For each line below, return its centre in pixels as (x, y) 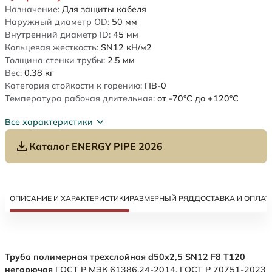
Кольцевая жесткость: (52, 48)
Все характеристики (49, 122)
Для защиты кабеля (104, 9)
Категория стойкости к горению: (73, 86)
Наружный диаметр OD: (57, 22)
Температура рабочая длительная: (80, 99)
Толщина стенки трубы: (55, 60)
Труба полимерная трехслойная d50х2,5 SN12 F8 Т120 (125, 257)
